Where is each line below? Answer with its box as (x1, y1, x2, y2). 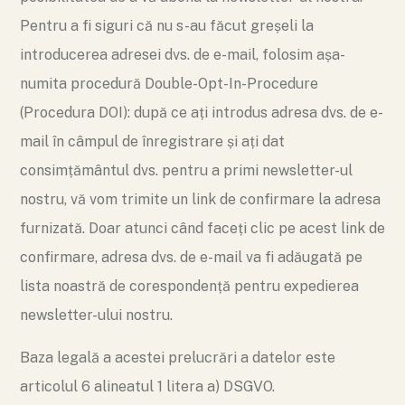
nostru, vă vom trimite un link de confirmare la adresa (20, 191, 381, 208)
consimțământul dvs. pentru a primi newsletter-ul (20, 162, 353, 179)
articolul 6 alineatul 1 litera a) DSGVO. (20, 378, 275, 395)
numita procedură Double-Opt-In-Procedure (20, 75, 318, 92)
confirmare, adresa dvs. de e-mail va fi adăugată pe (20, 249, 363, 266)
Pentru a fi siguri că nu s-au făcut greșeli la (20, 17, 314, 34)
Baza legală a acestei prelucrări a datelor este (20, 349, 335, 366)
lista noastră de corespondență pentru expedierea (20, 278, 359, 295)
